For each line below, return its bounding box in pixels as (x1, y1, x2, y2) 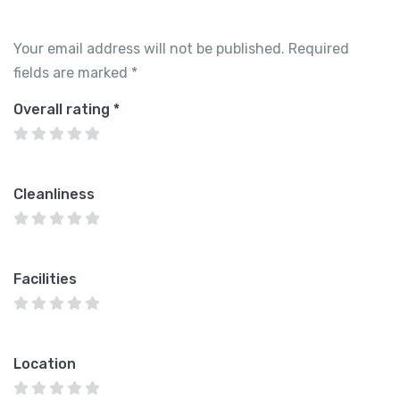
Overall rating (13, 100, 113, 118)
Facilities (13, 270, 77, 287)
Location (13, 354, 76, 372)
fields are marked (13, 63, 131, 81)
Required (288, 39, 349, 57)
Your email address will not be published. (13, 39, 285, 57)
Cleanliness (13, 185, 95, 203)
